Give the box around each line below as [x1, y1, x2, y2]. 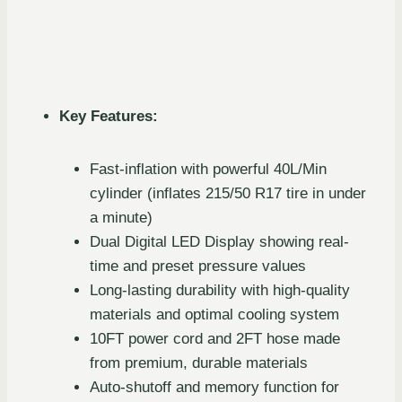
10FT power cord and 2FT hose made [90, 330, 340, 348]
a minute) [90, 209, 153, 227]
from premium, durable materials [90, 354, 308, 372]
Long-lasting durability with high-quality [90, 282, 350, 300]
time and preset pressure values [90, 258, 306, 275]
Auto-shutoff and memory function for [90, 379, 339, 397]
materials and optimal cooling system [90, 306, 339, 324]
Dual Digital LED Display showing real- [90, 233, 349, 251]
